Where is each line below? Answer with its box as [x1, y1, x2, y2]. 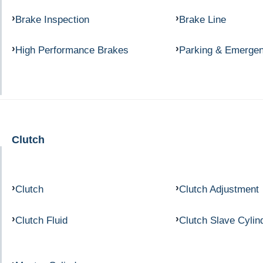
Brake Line [178, 13, 226, 25]
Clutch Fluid [15, 214, 68, 226]
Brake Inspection [15, 13, 89, 25]
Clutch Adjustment [178, 183, 259, 195]
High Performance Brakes [15, 44, 129, 56]
